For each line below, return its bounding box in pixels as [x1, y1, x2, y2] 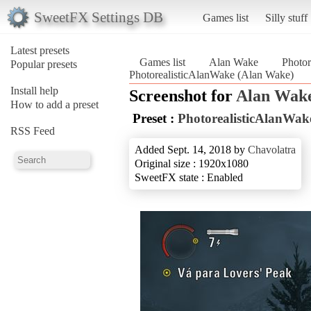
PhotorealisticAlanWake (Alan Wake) [129, 68, 294, 81]
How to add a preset [10, 98, 99, 110]
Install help [10, 84, 58, 96]
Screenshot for [129, 86, 236, 105]
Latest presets [10, 44, 69, 56]
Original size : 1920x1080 [135, 157, 249, 169]
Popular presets [10, 58, 77, 70]
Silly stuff [264, 11, 308, 24]
